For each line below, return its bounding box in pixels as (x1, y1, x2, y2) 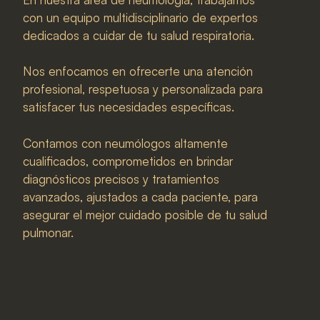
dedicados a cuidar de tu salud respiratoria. (23, 27, 254, 43)
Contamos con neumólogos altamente (23, 135, 228, 151)
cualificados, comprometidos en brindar (23, 153, 233, 169)
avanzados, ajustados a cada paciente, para (23, 189, 258, 204)
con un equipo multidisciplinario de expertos (23, 9, 258, 25)
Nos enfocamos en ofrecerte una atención (23, 64, 253, 79)
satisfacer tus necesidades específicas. (23, 99, 234, 114)
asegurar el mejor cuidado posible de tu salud (23, 206, 267, 222)
